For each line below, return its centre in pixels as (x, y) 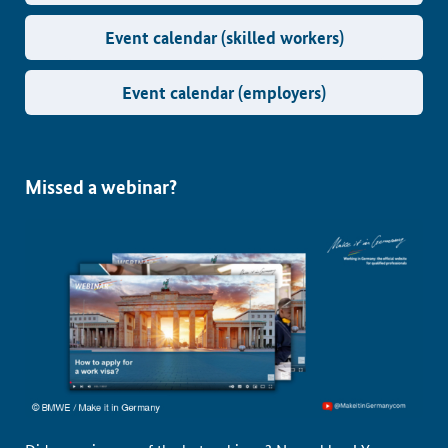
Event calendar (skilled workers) (224, 37)
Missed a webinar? (101, 186)
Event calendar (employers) (224, 92)
